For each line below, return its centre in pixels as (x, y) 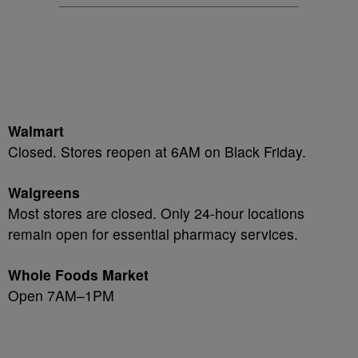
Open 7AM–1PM (61, 295)
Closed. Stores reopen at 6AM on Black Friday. (157, 151)
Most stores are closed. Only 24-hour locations (156, 213)
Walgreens (44, 192)
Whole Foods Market (78, 274)
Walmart (36, 131)
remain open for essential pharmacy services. (153, 234)
